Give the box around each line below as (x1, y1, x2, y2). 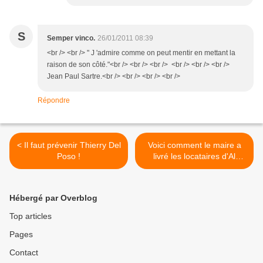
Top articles (9, 211, 52, 221)
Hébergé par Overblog (9, 193, 97, 203)
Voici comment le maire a (147, 140, 241, 150)
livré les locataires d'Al (153, 151, 235, 161)
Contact (9, 248, 38, 257)
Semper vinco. (47, 34, 95, 42)
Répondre (38, 96, 70, 104)
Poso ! (57, 151, 80, 161)
